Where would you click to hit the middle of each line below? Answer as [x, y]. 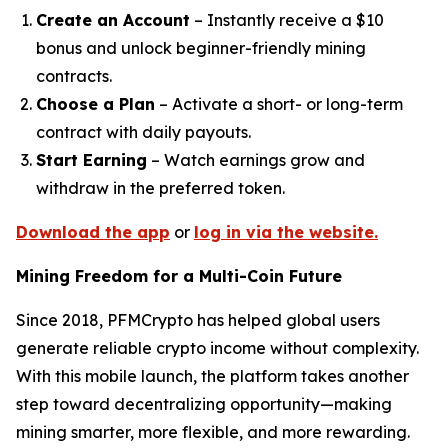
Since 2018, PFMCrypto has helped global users [198, 320]
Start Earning [91, 160]
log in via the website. [286, 232]
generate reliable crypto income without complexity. [217, 348]
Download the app [93, 232]
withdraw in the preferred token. [160, 188]
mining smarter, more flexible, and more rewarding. [213, 432]
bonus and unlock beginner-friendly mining [201, 48]
